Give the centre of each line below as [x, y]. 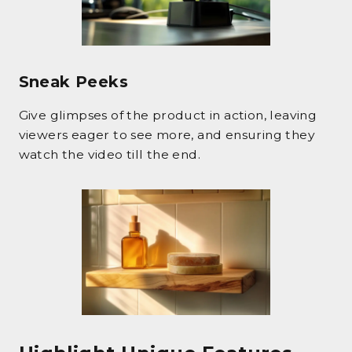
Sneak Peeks [73, 81]
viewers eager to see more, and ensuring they [167, 135]
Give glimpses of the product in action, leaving [168, 115]
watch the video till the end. [110, 155]
